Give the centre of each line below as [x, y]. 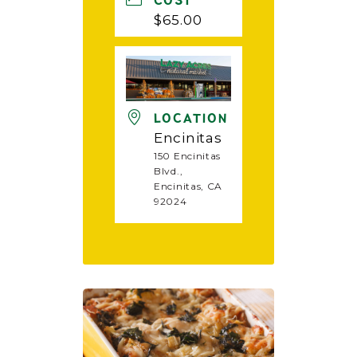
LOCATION [191, 119]
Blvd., [169, 171]
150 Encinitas [188, 156]
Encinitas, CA [188, 186]
